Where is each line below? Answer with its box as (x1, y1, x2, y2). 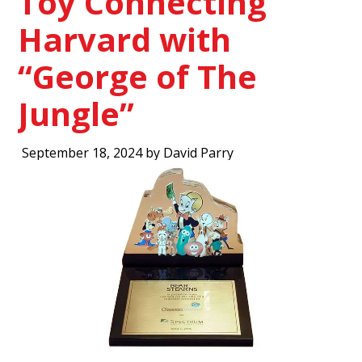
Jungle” (18, 91, 135, 136)
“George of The (18, 54, 258, 99)
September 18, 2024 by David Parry (22, 144, 234, 162)
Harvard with (18, 17, 232, 61)
